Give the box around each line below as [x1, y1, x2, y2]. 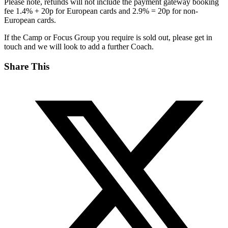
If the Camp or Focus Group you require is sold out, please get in [4, 33, 212, 42]
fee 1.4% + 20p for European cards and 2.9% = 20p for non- [4, 7, 198, 16]
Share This [4, 61, 49, 72]
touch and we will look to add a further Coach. [4, 42, 154, 51]
